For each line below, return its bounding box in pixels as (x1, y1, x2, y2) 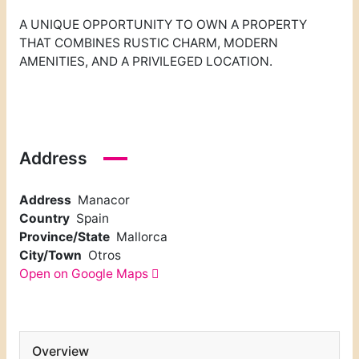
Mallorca (115, 228, 167, 244)
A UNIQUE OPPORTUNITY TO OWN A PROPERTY (18, 17, 307, 33)
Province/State (18, 228, 110, 244)
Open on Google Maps (18, 265, 151, 281)
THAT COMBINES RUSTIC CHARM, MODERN (18, 35, 278, 51)
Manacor (77, 192, 130, 208)
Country (18, 210, 70, 226)
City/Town (18, 247, 82, 263)
